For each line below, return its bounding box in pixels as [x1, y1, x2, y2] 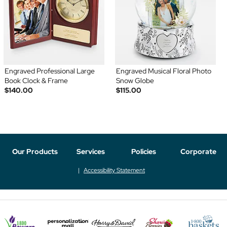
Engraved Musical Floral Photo [116, 66, 211, 76]
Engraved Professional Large [4, 66, 95, 76]
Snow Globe [116, 76, 154, 86]
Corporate [180, 146, 217, 156]
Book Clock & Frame [4, 76, 68, 86]
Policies [131, 146, 156, 156]
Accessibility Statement [84, 166, 145, 174]
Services [77, 146, 105, 156]
